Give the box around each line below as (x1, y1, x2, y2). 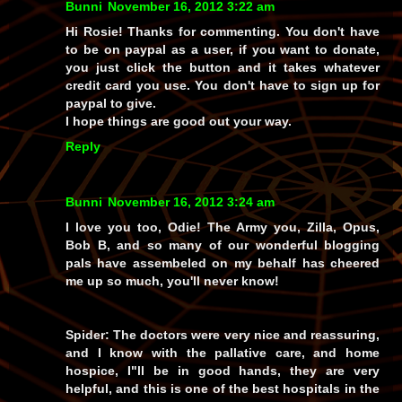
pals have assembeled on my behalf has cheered (66, 255, 380, 270)
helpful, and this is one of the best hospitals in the (66, 380, 380, 396)
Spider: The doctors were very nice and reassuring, (66, 327, 380, 342)
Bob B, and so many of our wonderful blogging (66, 237, 380, 252)
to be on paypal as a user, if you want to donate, (66, 42, 380, 57)
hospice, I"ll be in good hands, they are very (66, 363, 380, 378)
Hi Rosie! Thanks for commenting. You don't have (66, 24, 380, 39)
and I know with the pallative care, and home (66, 345, 380, 360)
